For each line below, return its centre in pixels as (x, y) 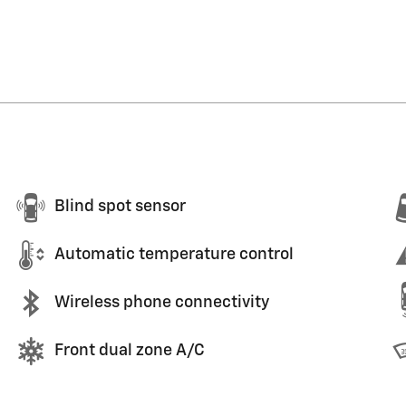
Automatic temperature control (174, 255)
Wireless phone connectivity (162, 303)
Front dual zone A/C (130, 351)
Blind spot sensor (120, 207)
